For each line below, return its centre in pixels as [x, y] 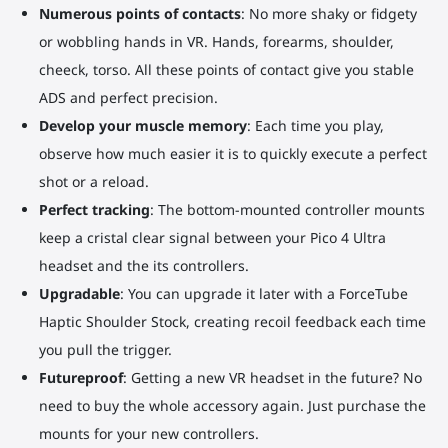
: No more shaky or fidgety [328, 13]
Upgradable [79, 293]
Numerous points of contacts [139, 13]
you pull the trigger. [105, 349]
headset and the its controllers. [143, 265]
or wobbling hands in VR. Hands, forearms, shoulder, [216, 41]
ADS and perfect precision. [128, 97]
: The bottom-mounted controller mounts [287, 209]
